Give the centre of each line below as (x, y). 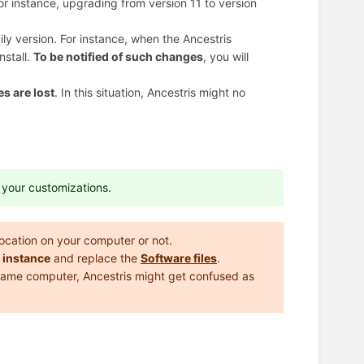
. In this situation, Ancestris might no (150, 93)
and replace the (95, 258)
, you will (226, 57)
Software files (179, 258)
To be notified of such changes (118, 57)
